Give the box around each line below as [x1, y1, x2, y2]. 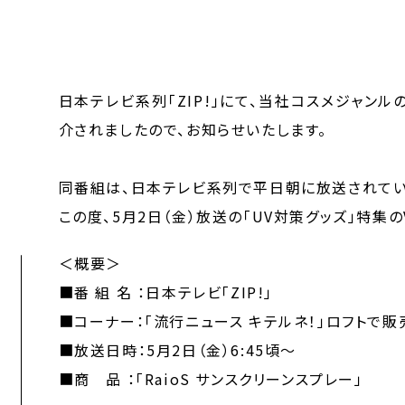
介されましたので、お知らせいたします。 [58, 118, 327, 140]
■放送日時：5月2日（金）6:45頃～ [58, 339, 297, 361]
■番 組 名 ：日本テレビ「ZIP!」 [58, 281, 273, 303]
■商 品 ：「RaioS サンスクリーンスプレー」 [58, 368, 363, 390]
